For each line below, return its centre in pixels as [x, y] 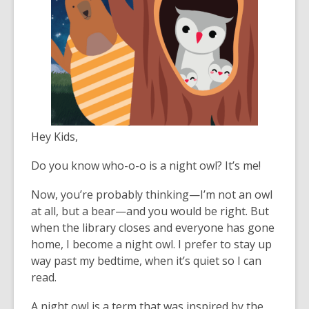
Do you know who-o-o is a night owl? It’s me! [146, 166]
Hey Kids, [54, 137]
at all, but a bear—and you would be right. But [150, 211]
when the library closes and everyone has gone [153, 228]
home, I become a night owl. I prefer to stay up [151, 244]
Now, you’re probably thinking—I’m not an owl [152, 195]
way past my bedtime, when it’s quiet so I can [146, 261]
